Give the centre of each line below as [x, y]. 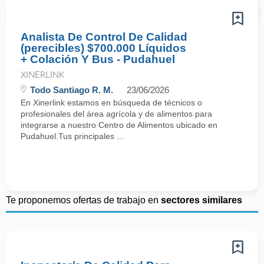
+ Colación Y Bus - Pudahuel [98, 59]
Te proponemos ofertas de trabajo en [83, 200]
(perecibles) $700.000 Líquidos [103, 48]
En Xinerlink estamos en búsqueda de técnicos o [111, 103]
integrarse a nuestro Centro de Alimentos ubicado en [119, 125]
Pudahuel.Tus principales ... [72, 136]
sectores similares [202, 200]
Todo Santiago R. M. [72, 90]
